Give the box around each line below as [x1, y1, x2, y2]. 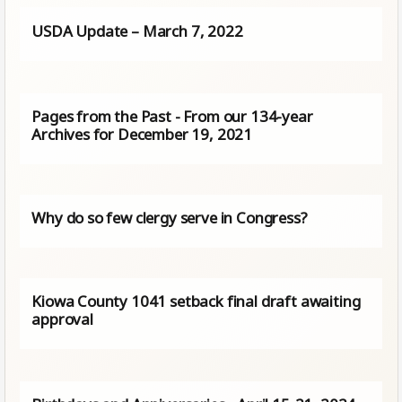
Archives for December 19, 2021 [31, 124, 253, 145]
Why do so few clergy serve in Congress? [31, 207, 308, 229]
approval [31, 308, 97, 329]
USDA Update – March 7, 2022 [31, 20, 243, 41]
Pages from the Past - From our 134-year [31, 106, 313, 127]
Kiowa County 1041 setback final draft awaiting [31, 290, 361, 311]
